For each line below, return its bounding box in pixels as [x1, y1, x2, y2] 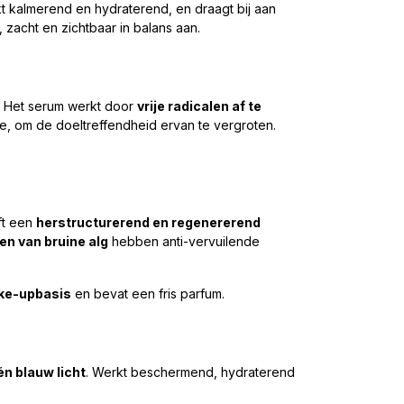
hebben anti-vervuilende [108, 234, 260, 249]
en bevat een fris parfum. [71, 286, 225, 301]
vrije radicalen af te [137, 98, 262, 114]
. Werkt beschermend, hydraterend [86, 364, 295, 380]
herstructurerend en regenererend [36, 215, 261, 230]
